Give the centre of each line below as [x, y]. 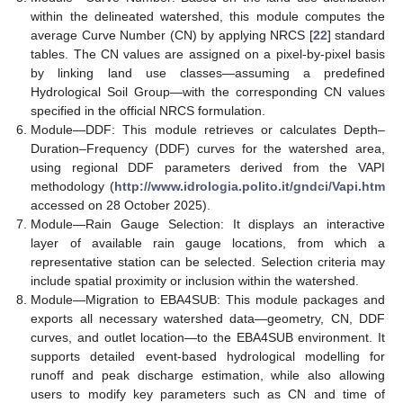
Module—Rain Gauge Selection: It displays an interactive [208, 224]
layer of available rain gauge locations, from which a [208, 242]
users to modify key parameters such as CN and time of [208, 394]
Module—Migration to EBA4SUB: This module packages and [208, 299]
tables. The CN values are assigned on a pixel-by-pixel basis [208, 54]
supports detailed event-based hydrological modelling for [208, 356]
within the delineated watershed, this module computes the [208, 16]
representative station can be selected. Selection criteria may [208, 261]
